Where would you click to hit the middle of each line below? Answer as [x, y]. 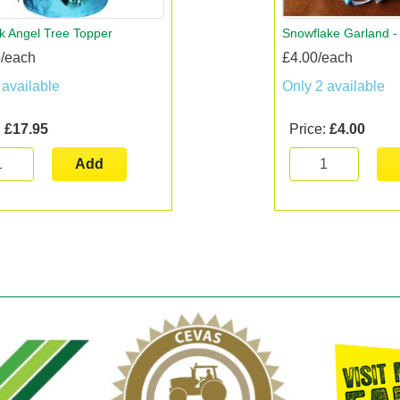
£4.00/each [317, 58]
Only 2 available [333, 87]
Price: [309, 129]
